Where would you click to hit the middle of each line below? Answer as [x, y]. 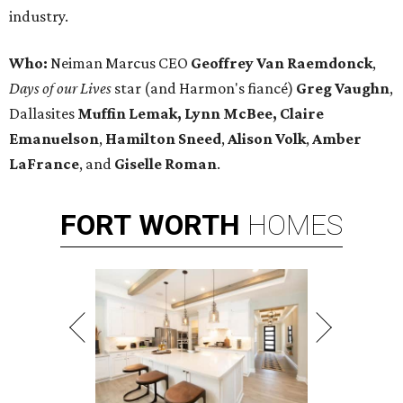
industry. [39, 17]
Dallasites [43, 114]
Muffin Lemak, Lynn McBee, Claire [201, 114]
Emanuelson [54, 139]
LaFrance [44, 164]
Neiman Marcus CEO [119, 63]
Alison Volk [267, 139]
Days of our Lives [60, 89]
